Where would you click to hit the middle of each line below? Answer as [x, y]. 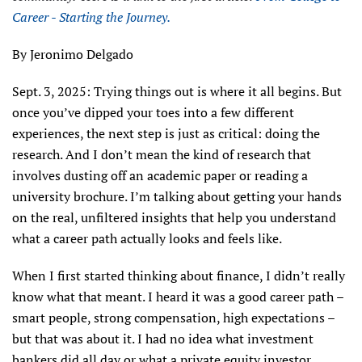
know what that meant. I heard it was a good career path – [178, 296]
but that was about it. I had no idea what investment [163, 338]
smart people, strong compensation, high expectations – [173, 317]
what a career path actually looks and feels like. [147, 238]
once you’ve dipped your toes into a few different [153, 112]
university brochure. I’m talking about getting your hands [177, 196]
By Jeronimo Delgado [73, 54]
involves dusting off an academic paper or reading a [160, 175]
